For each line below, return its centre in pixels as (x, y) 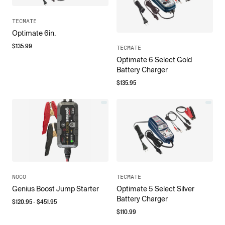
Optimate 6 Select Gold (154, 60)
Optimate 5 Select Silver (155, 189)
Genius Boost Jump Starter (55, 189)
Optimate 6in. (34, 33)
